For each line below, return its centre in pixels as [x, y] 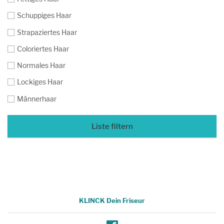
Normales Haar [41, 65]
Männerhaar [36, 98]
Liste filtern [112, 126]
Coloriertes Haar [43, 48]
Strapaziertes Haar [47, 32]
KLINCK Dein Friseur [112, 201]
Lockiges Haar [40, 82]
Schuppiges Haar [44, 15]
